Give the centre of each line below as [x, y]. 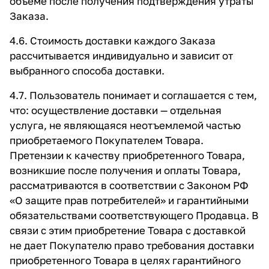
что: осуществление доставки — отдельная [116, 110]
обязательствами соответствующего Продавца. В [134, 215]
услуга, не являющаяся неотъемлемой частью [125, 125]
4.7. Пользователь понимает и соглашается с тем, [133, 95]
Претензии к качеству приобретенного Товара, [127, 155]
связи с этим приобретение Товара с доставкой [128, 230]
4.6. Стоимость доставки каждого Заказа [113, 41]
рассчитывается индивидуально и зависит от [121, 56]
